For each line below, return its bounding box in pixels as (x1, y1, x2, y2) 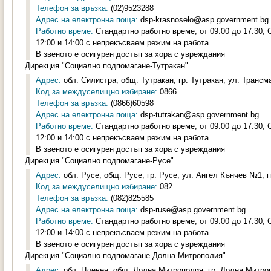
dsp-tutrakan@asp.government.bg (138, 110, 259, 119)
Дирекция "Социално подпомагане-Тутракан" (25, 61, 188, 70)
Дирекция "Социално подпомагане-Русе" (25, 156, 174, 165)
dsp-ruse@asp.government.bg (138, 205, 246, 214)
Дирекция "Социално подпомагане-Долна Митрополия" (25, 251, 226, 260)
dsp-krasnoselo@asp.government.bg (138, 15, 269, 24)
